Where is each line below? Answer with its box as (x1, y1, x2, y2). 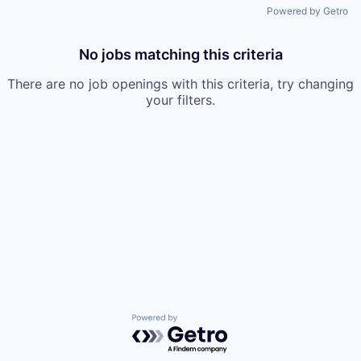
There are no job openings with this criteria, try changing (7, 76, 354, 92)
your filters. (146, 92, 215, 108)
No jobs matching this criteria (78, 46, 283, 63)
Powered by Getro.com (131, 313, 273, 330)
